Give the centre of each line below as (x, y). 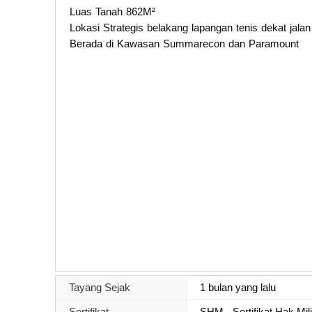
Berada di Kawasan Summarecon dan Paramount (184, 43)
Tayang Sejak (100, 287)
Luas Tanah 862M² (112, 11)
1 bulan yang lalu (238, 287)
